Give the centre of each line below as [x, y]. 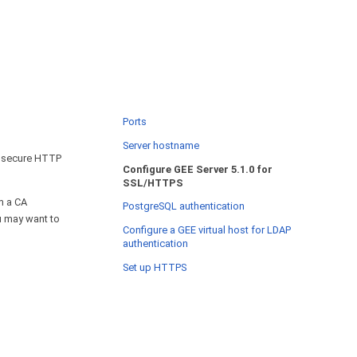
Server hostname [161, 145]
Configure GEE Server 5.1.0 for [198, 169]
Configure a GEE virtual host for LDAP [207, 230]
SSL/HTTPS [153, 182]
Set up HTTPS [155, 267]
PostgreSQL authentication [184, 206]
